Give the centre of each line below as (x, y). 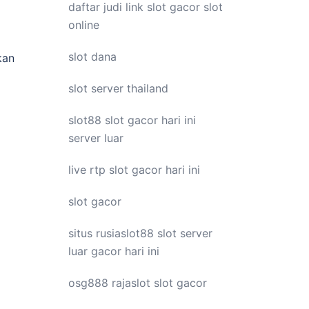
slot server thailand (118, 88)
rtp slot (109, 170)
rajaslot (131, 283)
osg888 (90, 283)
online (83, 25)
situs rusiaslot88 (112, 233)
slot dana (92, 57)
